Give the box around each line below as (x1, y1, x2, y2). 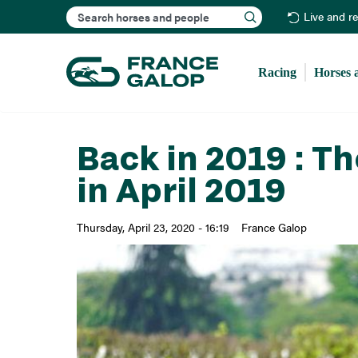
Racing (258, 65, 297, 79)
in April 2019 (76, 170, 286, 209)
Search (163, 2, 203, 21)
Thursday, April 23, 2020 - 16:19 (76, 219, 229, 236)
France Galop (241, 219, 307, 236)
